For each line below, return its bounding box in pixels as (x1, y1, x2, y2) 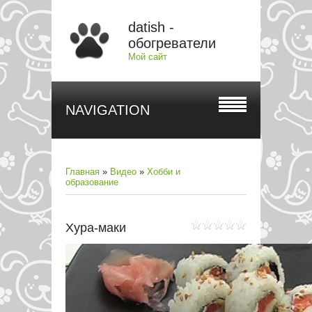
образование (65, 177, 118, 187)
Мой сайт (128, 52, 167, 62)
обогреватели (128, 36, 216, 51)
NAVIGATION (65, 102, 150, 118)
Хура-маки (65, 221, 126, 235)
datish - (128, 19, 174, 35)
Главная (65, 166, 100, 177)
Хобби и (147, 166, 180, 177)
